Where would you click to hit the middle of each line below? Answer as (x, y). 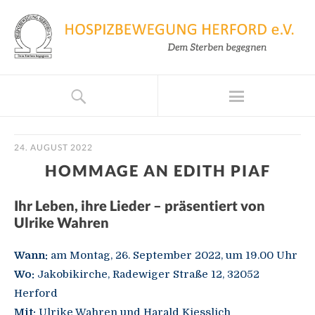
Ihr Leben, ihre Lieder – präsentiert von (140, 206)
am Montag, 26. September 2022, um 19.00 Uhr (173, 256)
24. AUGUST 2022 (53, 148)
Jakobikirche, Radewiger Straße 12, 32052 (147, 275)
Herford (36, 294)
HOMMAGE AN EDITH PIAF (157, 171)
